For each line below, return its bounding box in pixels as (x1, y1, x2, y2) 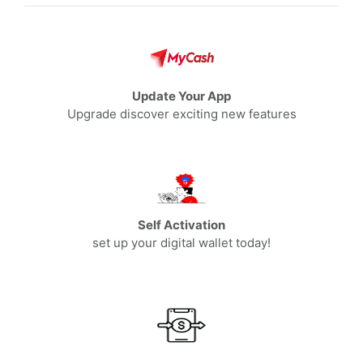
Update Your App (132, 88, 231, 104)
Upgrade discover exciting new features (66, 105, 297, 122)
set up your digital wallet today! (92, 234, 271, 250)
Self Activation (138, 216, 225, 233)
